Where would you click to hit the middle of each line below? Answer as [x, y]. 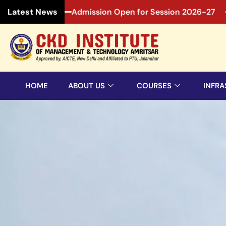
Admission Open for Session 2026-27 [111, 12]
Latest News [33, 12]
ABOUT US [87, 86]
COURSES [154, 86]
